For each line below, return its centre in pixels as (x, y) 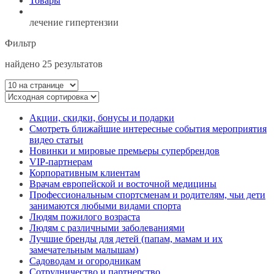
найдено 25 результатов (54, 64)
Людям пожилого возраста (85, 217)
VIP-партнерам (61, 161)
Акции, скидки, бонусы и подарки (102, 117)
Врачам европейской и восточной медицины (123, 183)
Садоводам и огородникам (85, 261)
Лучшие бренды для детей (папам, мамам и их (126, 239)
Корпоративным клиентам (85, 172)
